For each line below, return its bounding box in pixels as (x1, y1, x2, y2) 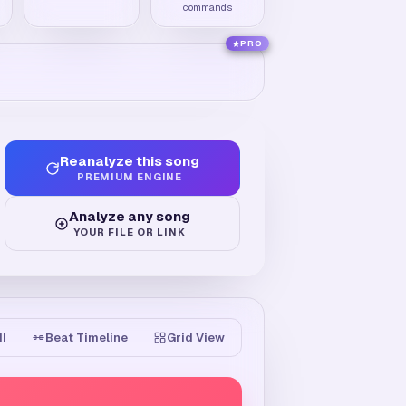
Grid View (167, 329, 225, 345)
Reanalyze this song (60, 152, 199, 170)
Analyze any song (69, 208, 190, 226)
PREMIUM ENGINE (77, 170, 182, 184)
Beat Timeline (45, 329, 128, 345)
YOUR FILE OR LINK (73, 226, 186, 239)
